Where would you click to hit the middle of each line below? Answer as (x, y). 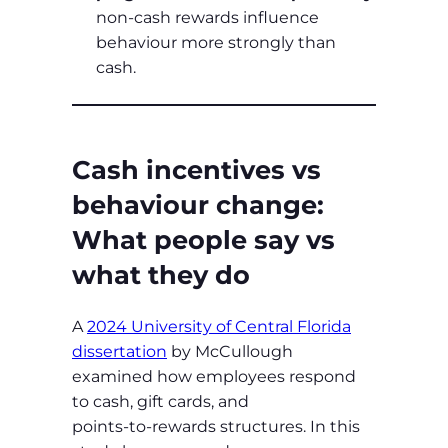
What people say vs (203, 240)
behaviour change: (198, 205)
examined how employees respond (214, 376)
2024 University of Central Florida (219, 326)
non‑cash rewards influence (207, 18)
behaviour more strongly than (216, 43)
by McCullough (230, 351)
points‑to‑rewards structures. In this (216, 426)
